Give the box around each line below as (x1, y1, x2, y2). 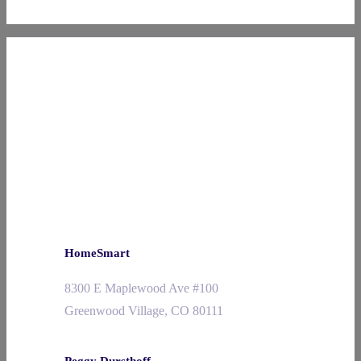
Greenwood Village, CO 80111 (64, 303, 223, 317)
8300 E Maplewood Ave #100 (64, 280, 218, 295)
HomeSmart (64, 246, 130, 259)
